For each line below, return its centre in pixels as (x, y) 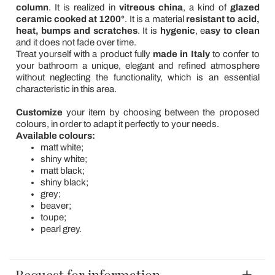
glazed (245, 7)
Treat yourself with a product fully (84, 54)
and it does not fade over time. (77, 42)
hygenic (177, 30)
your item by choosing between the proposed (163, 112)
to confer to (234, 54)
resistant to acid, (223, 19)
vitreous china (151, 7)
